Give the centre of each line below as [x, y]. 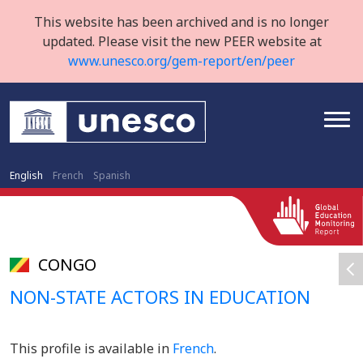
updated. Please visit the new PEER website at [181, 41]
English [26, 175]
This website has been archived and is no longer [181, 22]
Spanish [112, 175]
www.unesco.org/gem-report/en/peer [181, 61]
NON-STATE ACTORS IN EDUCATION [160, 297]
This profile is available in [91, 348]
